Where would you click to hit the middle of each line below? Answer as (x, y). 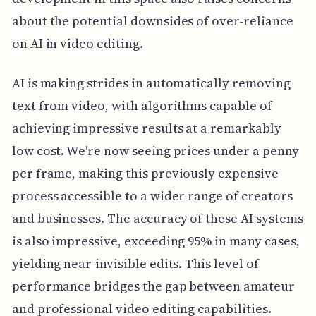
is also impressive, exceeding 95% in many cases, (156, 241)
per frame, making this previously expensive (145, 174)
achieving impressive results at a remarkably (146, 128)
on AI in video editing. (77, 44)
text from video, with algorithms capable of (142, 106)
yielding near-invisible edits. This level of (135, 264)
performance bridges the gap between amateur (153, 286)
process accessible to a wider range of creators (152, 196)
